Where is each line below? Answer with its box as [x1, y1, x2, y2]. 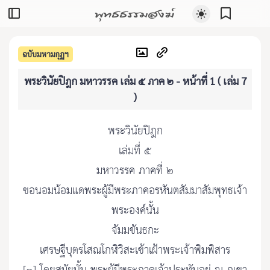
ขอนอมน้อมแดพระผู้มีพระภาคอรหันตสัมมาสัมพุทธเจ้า [23, 181, 247, 201]
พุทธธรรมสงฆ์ [95, 3, 174, 24]
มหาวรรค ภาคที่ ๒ [96, 161, 174, 181]
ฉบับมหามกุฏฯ [22, 48, 69, 59]
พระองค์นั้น [111, 201, 159, 221]
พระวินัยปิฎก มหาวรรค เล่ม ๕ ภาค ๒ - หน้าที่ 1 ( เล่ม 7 [24, 74, 246, 87]
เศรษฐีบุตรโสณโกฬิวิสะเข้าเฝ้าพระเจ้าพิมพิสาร [40, 240, 230, 261]
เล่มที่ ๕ [119, 141, 151, 162]
